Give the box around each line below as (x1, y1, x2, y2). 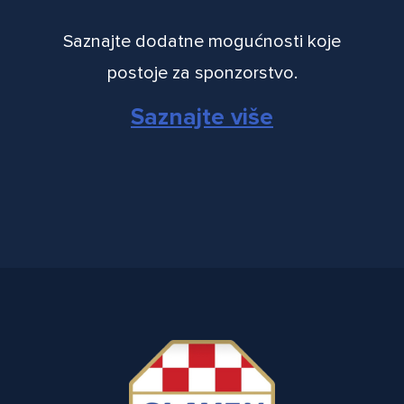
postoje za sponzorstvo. (106, 61, 298, 84)
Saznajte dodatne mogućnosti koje (63, 30, 341, 52)
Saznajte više (131, 102, 273, 132)
